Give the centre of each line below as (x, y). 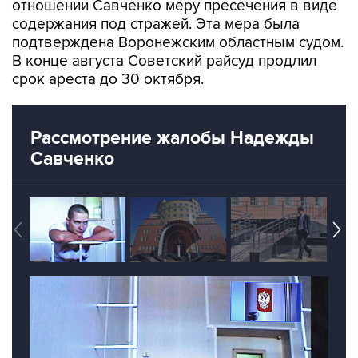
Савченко (72, 125)
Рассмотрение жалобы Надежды (172, 105)
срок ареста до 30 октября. (108, 46)
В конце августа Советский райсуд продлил (164, 28)
